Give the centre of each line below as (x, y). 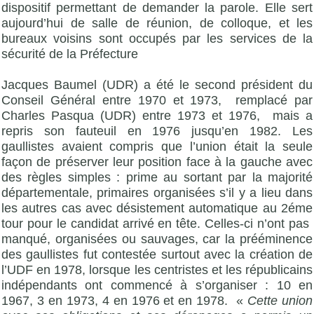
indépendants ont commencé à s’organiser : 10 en (157, 285)
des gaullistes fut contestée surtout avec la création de (157, 254)
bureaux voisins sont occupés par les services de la (157, 38)
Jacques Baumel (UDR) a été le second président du (157, 84)
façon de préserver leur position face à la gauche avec (157, 162)
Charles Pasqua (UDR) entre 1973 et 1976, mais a (157, 115)
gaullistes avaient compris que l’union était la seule (157, 146)
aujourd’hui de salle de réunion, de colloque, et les (157, 23)
